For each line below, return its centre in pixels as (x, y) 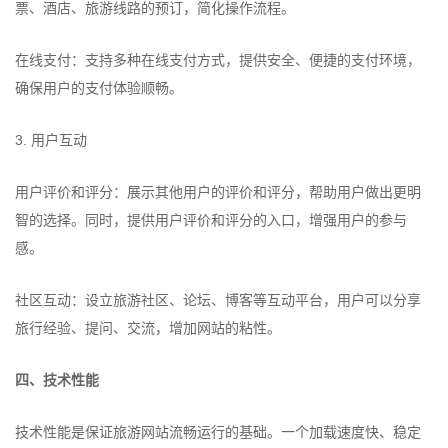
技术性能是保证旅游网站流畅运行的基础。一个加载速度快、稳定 (218, 432)
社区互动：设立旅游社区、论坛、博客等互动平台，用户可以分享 (218, 300)
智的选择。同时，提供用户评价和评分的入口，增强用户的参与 (211, 220)
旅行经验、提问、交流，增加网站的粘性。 (148, 328)
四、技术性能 (57, 380)
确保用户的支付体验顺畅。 (99, 88)
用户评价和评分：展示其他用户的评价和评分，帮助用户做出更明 (218, 192)
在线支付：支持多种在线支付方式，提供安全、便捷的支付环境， (218, 60)
